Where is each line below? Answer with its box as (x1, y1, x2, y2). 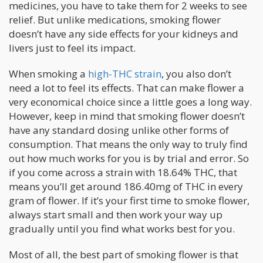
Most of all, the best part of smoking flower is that (9, 247, 238, 261)
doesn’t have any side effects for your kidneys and (9, 26, 238, 41)
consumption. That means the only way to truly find (9, 137, 248, 151)
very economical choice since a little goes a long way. (9, 95, 252, 109)
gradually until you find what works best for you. (9, 221, 235, 235)
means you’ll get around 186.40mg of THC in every (9, 179, 243, 193)
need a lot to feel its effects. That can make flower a (9, 80, 244, 95)
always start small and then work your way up (9, 207, 222, 221)
